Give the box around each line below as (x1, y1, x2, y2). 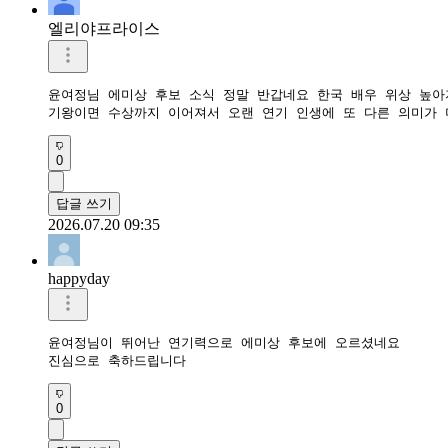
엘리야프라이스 (48, 19, 160, 37)
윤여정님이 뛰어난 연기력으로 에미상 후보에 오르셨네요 (48, 334, 408, 350)
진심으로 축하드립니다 (48, 352, 194, 368)
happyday (48, 269, 110, 287)
